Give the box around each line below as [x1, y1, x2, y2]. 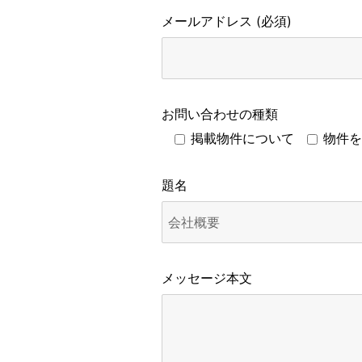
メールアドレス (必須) [161, 13, 292, 29]
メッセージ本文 [161, 270, 252, 286]
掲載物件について [190, 130, 294, 146]
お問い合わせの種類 [161, 106, 278, 122]
